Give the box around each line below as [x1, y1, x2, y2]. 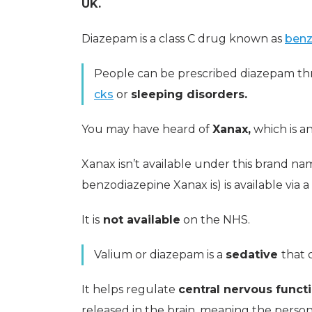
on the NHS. [180, 212, 250, 226]
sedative [226, 247, 281, 261]
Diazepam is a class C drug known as [81, 31, 285, 45]
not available [100, 212, 180, 226]
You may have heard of [81, 122, 212, 136]
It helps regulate [81, 282, 178, 296]
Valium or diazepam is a [94, 247, 226, 261]
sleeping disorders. [131, 87, 247, 101]
